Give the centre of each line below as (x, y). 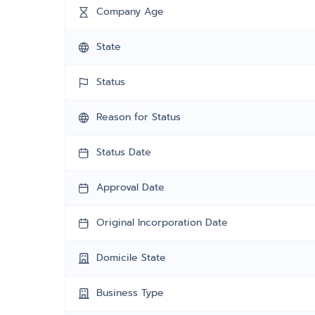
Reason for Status (139, 117)
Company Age (130, 12)
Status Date (124, 152)
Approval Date (130, 187)
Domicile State (131, 258)
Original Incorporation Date (162, 223)
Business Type (130, 293)
